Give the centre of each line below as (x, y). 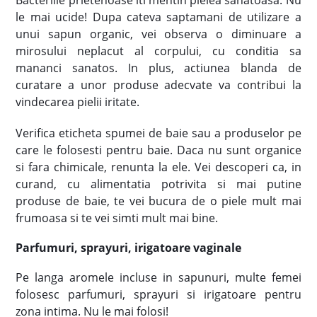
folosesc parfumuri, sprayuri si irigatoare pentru (158, 294)
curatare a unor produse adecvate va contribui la (158, 85)
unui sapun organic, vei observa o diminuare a (158, 34)
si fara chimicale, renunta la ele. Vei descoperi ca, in (158, 167)
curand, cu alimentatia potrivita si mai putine (158, 184)
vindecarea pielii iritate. (78, 102)
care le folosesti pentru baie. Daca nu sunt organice (158, 150)
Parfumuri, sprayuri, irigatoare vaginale (129, 247)
